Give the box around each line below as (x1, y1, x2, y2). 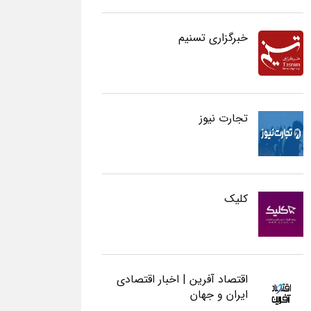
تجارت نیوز (199, 110, 248, 127)
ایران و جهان (190, 286, 248, 303)
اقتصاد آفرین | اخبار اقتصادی (117, 271, 248, 288)
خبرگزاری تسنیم (178, 29, 248, 47)
